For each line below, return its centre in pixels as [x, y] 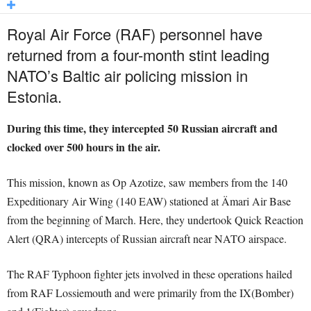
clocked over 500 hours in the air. [84, 147]
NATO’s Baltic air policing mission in [127, 76]
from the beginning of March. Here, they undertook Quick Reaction [155, 220]
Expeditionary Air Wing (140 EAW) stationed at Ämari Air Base [149, 201]
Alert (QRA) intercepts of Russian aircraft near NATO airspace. [147, 239]
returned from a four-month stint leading [138, 55]
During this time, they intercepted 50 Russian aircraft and [142, 128]
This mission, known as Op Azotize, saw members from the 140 [147, 183]
